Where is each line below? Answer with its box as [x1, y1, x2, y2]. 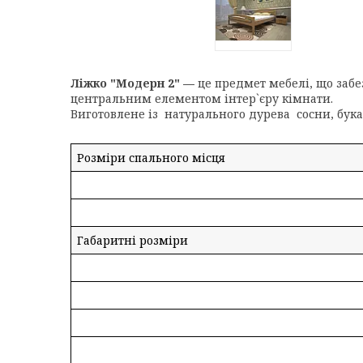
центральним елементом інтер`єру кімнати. [70, 91, 333, 106]
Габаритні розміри [77, 233, 188, 248]
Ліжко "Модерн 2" [70, 75, 180, 91]
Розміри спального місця [77, 150, 225, 165]
